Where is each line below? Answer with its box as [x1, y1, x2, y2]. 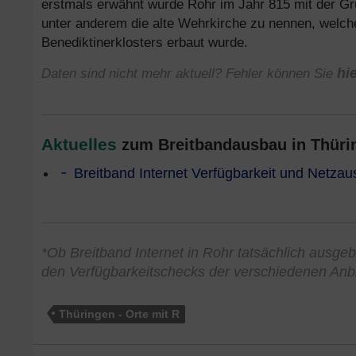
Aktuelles [41, 135, 117, 153]
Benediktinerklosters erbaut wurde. [41, 34, 248, 50]
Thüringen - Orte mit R [59, 308, 180, 320]
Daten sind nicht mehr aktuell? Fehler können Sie [41, 65, 337, 81]
